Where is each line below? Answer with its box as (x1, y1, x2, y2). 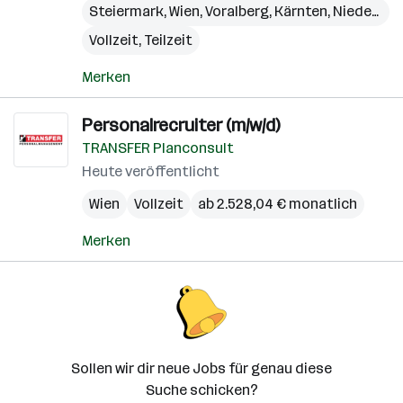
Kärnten (274, 3, 327, 20)
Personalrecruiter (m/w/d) (82, 114, 280, 136)
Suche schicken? (145, 381, 258, 399)
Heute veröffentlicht (82, 163, 219, 180)
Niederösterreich (333, 3, 372, 20)
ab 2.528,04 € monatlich (198, 195, 357, 212)
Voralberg (205, 3, 269, 20)
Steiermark (89, 3, 164, 20)
